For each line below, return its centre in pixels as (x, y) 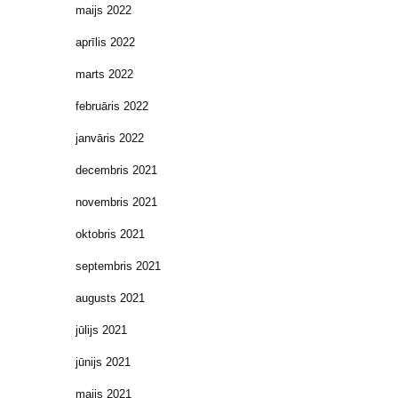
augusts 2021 (110, 298)
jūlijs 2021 (101, 330)
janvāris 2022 (110, 138)
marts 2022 (104, 74)
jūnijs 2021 (103, 362)
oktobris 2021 (110, 234)
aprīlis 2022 (105, 42)
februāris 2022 (112, 106)
